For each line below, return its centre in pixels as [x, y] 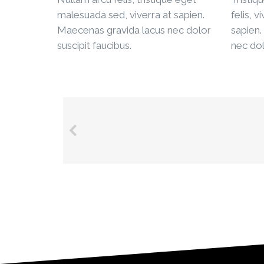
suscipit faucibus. [94, 45]
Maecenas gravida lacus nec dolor [134, 30]
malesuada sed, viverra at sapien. [131, 14]
